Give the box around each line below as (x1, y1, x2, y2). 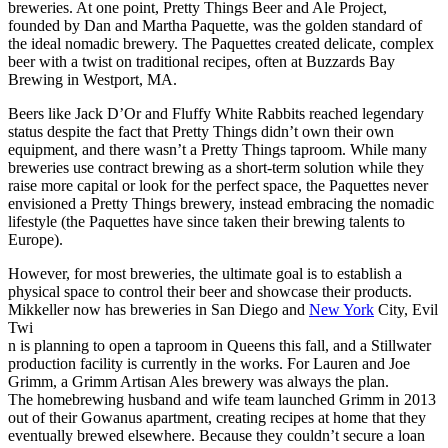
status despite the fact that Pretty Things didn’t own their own (8, 122, 394, 140)
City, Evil (374, 300, 438, 318)
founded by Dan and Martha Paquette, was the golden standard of (8, 16, 422, 34)
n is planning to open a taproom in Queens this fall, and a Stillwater (8, 336, 431, 354)
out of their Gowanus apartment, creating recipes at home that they (8, 408, 426, 426)
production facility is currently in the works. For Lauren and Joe (8, 354, 410, 372)
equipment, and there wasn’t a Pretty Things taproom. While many (8, 140, 427, 158)
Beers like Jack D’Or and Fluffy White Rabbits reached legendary (8, 104, 424, 122)
